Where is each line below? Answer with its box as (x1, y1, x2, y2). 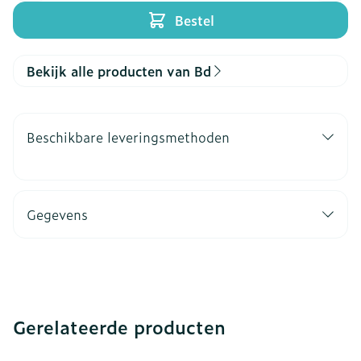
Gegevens (27, 205, 88, 224)
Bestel (174, 10, 214, 30)
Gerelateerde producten (13, 313, 226, 340)
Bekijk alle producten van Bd (27, 61, 211, 81)
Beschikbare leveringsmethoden (27, 127, 230, 147)
